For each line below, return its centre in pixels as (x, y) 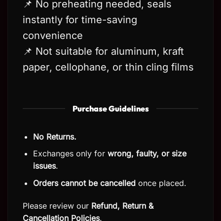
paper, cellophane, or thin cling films (108, 67)
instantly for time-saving (80, 19)
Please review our (57, 205)
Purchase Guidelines (110, 108)
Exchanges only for (70, 154)
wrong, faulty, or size (147, 154)
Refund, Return (119, 205)
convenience (53, 35)
